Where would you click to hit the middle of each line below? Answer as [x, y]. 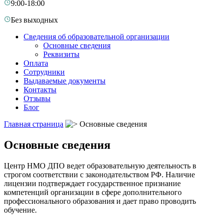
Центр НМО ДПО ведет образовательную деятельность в [100, 165]
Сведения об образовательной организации [96, 37]
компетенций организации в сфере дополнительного [93, 192]
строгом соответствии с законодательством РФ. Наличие [99, 174]
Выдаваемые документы [65, 81]
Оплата [36, 63]
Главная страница [34, 124]
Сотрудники [44, 72]
